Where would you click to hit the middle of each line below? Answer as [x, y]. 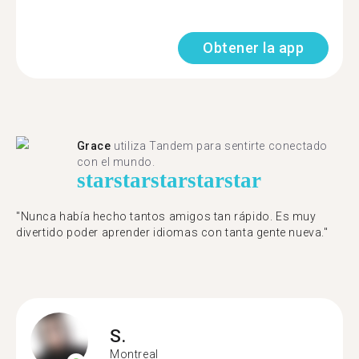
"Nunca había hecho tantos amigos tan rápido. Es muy [166, 216]
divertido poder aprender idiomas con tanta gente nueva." [172, 232]
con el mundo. [116, 162]
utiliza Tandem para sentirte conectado [220, 146]
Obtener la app [253, 48]
